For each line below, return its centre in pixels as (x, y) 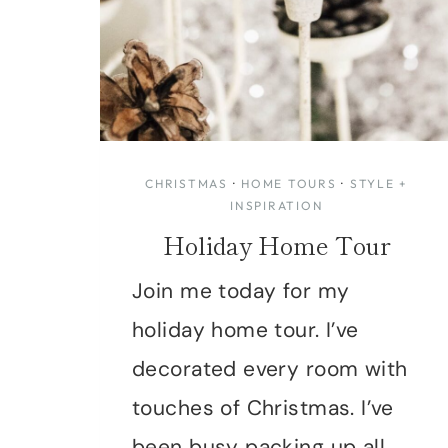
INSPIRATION (277, 205)
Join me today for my (241, 290)
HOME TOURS (289, 183)
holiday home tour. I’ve (245, 329)
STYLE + (379, 183)
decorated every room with (270, 368)
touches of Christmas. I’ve (263, 407)
